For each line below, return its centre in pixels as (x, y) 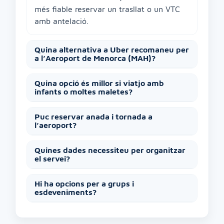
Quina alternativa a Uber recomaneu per (112, 50)
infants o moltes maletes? (83, 92)
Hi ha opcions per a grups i (84, 184)
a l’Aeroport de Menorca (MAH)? (95, 58)
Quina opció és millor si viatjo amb (99, 83)
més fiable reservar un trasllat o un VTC (107, 9)
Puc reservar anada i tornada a (93, 117)
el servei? (52, 159)
